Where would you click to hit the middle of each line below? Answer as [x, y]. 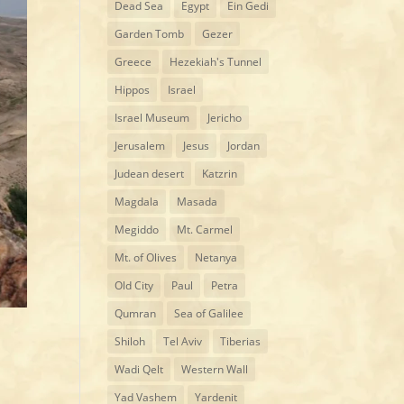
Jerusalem [140, 145]
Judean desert [150, 173]
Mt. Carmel [205, 229]
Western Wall [215, 369]
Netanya [216, 257]
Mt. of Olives [146, 257]
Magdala [137, 201]
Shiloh [130, 341]
